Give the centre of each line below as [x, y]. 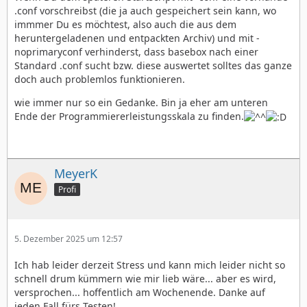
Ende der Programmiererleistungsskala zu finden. [129, 116]
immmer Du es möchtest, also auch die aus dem [125, 24]
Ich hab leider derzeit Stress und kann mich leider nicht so [150, 265]
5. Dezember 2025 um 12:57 [69, 238]
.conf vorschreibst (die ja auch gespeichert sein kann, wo [145, 10]
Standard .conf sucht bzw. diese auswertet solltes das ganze [153, 65]
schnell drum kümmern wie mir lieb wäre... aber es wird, [145, 278]
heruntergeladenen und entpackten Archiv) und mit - [137, 38]
